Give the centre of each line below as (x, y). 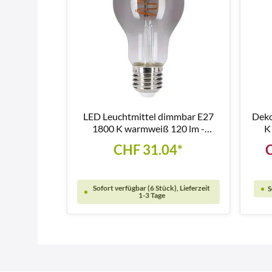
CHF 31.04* (148, 150)
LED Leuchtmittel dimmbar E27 (148, 117)
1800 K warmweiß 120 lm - (148, 129)
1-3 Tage (151, 195)
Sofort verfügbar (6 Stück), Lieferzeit (152, 188)
